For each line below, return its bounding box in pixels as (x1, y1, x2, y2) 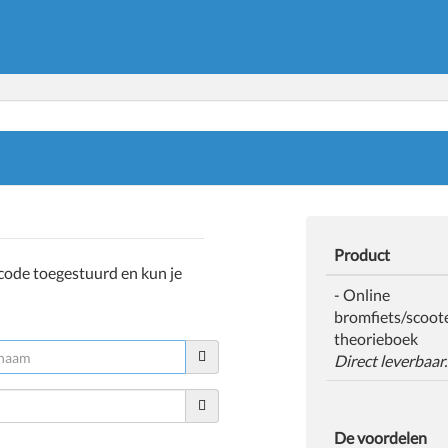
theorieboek (334, 329, 419, 348)
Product (334, 245, 391, 264)
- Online (334, 285, 391, 304)
